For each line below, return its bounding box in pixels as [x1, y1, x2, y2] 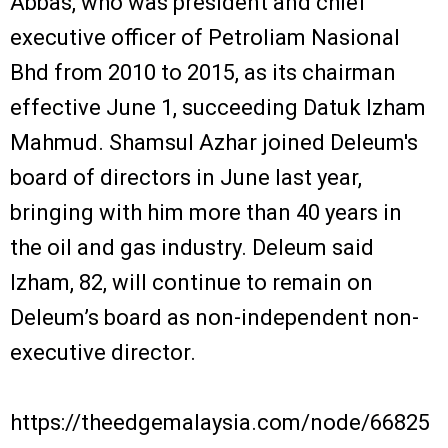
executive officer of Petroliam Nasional [10, 24, 400, 50]
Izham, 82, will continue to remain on [10, 269, 373, 295]
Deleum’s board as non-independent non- [10, 304, 419, 330]
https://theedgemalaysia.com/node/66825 [10, 409, 430, 435]
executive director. [10, 339, 196, 365]
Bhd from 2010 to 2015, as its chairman [10, 59, 396, 85]
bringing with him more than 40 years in [10, 199, 402, 225]
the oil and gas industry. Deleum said [10, 234, 374, 260]
